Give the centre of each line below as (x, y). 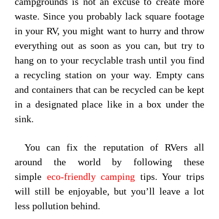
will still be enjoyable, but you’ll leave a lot (109, 191)
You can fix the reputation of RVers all (114, 147)
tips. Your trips (170, 177)
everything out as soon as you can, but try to (109, 46)
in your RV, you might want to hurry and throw (109, 31)
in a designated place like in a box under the (109, 104)
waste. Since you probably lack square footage (109, 16)
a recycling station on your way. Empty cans (109, 75)
